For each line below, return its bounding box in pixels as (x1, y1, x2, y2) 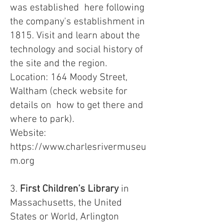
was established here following (10, 2, 144, 14)
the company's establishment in (10, 16, 145, 28)
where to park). (10, 113, 74, 125)
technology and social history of (10, 44, 143, 56)
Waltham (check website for (10, 86, 127, 98)
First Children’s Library (20, 183, 118, 195)
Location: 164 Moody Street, (10, 72, 127, 84)
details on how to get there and (10, 100, 143, 111)
